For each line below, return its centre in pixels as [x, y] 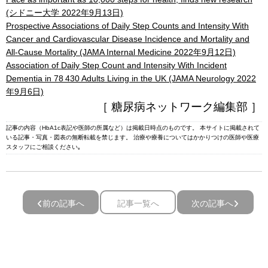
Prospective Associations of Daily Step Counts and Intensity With [127, 26]
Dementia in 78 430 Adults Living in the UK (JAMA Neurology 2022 [131, 78]
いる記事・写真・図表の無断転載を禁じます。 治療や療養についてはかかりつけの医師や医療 [133, 138]
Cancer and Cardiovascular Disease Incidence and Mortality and [128, 39]
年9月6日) [25, 92]
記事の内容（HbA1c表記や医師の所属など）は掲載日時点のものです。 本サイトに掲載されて [133, 128]
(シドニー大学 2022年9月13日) [65, 13]
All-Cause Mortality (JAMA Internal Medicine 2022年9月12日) [121, 52]
